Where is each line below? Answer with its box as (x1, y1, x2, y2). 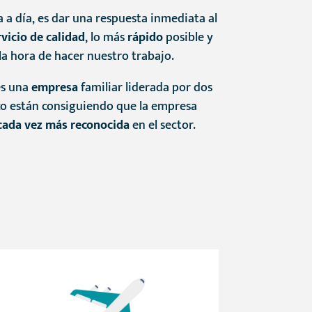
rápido (127, 27, 163, 49)
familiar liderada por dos (77, 77, 212, 99)
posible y (162, 27, 213, 49)
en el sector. (129, 115, 196, 136)
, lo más (84, 27, 127, 49)
